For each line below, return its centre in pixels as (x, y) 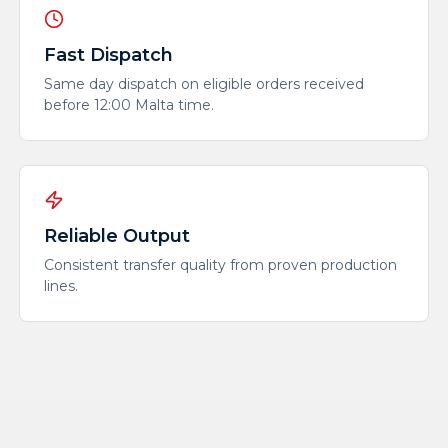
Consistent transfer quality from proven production (220, 265)
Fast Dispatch (108, 55)
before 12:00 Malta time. (128, 105)
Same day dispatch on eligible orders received (203, 84)
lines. (60, 286)
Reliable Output (116, 236)
